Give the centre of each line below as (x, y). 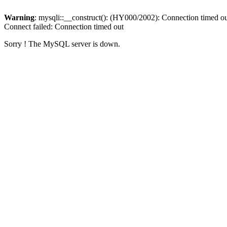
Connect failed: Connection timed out (64, 27)
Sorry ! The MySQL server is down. (62, 44)
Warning (19, 17)
